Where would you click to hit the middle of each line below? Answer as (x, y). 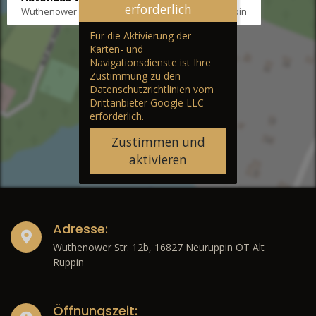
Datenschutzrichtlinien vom (152, 90)
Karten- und (116, 49)
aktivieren (158, 160)
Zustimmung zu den (135, 76)
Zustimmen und (158, 142)
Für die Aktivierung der (140, 36)
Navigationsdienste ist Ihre (150, 63)
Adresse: (80, 229)
